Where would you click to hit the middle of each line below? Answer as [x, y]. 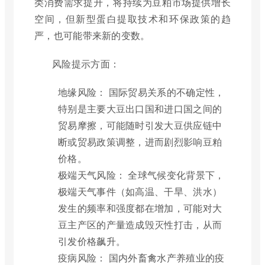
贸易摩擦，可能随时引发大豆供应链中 [140, 125]
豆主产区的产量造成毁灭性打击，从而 [140, 225]
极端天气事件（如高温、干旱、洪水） [140, 192]
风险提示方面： [86, 64]
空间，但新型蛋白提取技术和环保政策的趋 [132, 19]
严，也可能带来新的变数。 [92, 35]
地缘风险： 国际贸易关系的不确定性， [141, 92]
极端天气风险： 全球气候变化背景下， [141, 175]
